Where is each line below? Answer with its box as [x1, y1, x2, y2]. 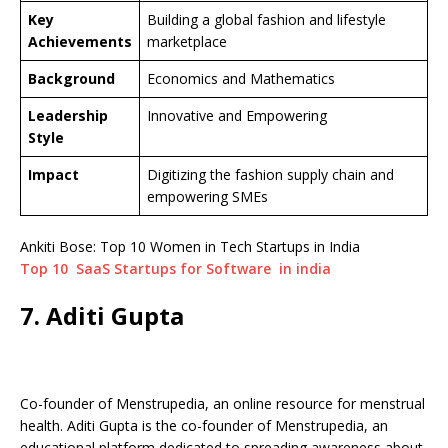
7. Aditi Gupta [20, 299, 184, 333]
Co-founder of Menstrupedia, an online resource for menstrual [20, 394, 425, 414]
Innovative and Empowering [147, 106, 327, 126]
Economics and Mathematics [147, 69, 335, 89]
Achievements [28, 32, 132, 52]
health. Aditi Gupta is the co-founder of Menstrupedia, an [20, 416, 388, 436]
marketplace [147, 32, 227, 52]
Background [28, 69, 115, 89]
